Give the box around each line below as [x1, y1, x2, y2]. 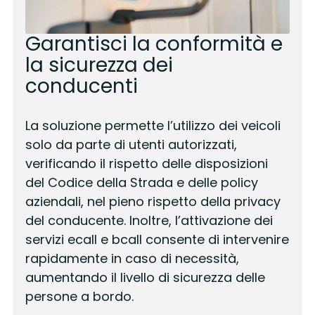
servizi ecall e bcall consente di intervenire [25, 231, 289, 249]
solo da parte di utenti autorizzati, [25, 136, 237, 154]
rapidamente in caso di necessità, [25, 250, 239, 268]
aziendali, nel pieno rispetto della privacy [25, 193, 281, 211]
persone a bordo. [25, 288, 134, 306]
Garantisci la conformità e [25, 30, 283, 58]
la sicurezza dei [25, 51, 173, 79]
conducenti [25, 72, 138, 101]
